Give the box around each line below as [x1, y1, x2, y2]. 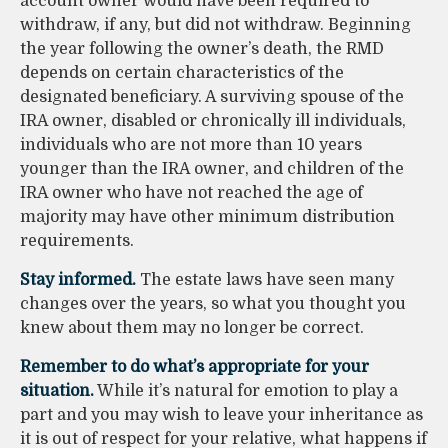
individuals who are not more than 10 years [20, 136, 362, 155]
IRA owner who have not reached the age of [20, 184, 363, 203]
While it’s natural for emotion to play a [94, 382, 398, 401]
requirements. [20, 232, 134, 251]
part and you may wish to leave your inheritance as [20, 406, 423, 425]
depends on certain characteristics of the [20, 64, 344, 83]
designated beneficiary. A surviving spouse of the [20, 88, 404, 107]
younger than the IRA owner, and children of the [20, 160, 404, 179]
